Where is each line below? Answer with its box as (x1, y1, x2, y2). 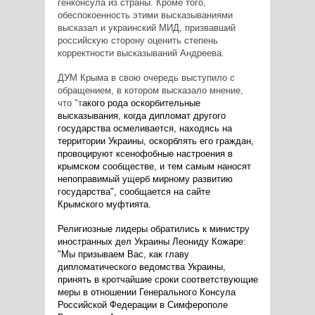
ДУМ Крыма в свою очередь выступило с (57, 72, 235, 83)
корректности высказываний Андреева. (57, 47, 224, 58)
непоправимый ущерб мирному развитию (57, 173, 233, 184)
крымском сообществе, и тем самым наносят (57, 160, 251, 172)
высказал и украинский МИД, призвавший (57, 22, 236, 33)
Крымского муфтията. (57, 198, 151, 210)
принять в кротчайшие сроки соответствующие (57, 274, 258, 285)
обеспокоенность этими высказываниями (57, 9, 233, 20)
